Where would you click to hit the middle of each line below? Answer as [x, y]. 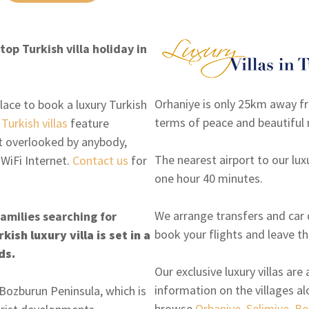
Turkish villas [34, 123]
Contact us [100, 160]
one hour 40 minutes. [209, 178]
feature [88, 123]
